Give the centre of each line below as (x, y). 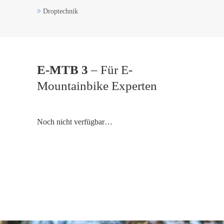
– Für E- (110, 70)
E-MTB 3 (62, 70)
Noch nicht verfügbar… (75, 122)
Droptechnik (59, 11)
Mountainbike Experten (97, 86)
